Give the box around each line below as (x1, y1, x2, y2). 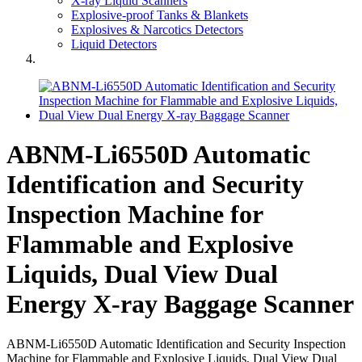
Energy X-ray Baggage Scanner (6, 289, 354, 319)
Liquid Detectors (71, 37, 157, 51)
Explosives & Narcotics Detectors (71, 23, 243, 36)
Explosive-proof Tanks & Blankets (71, 8, 248, 22)
